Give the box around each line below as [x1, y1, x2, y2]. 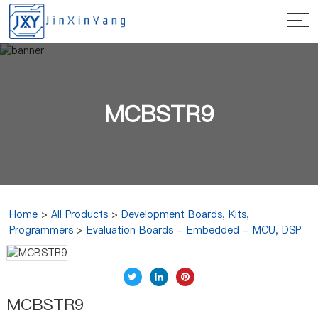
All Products [51, 207, 109, 221]
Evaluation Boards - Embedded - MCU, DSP [87, 223, 302, 237]
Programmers [9, 223, 74, 237]
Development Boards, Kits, [121, 207, 250, 221]
